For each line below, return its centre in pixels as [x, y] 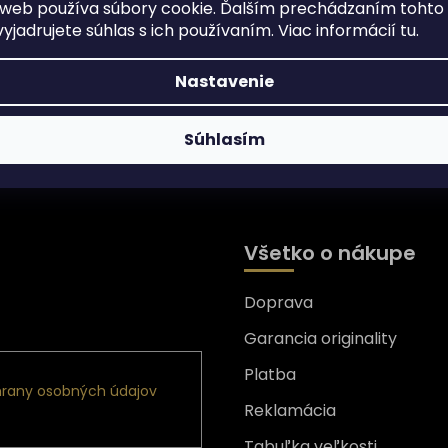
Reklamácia [290, 410]
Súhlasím [224, 139]
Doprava [278, 302]
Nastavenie [224, 81]
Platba [270, 374]
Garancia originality [320, 338]
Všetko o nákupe [330, 252]
